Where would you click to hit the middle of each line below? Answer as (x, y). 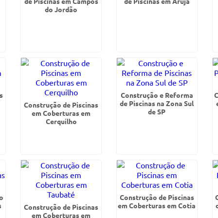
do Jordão (61, 9)
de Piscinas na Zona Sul (157, 103)
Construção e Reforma (157, 95)
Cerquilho (61, 121)
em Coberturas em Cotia (157, 205)
